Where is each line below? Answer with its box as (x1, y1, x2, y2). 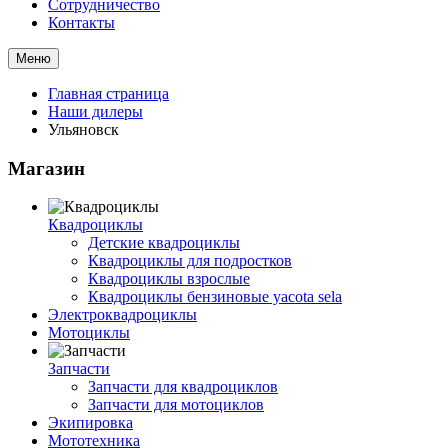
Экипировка (48, 414, 133, 432)
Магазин (8, 157, 85, 179)
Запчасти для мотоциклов (88, 396, 264, 414)
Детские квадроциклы (88, 234, 240, 252)
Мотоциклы (48, 324, 130, 342)
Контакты (48, 14, 115, 31)
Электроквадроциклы (48, 306, 197, 324)
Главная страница (48, 85, 169, 102)
